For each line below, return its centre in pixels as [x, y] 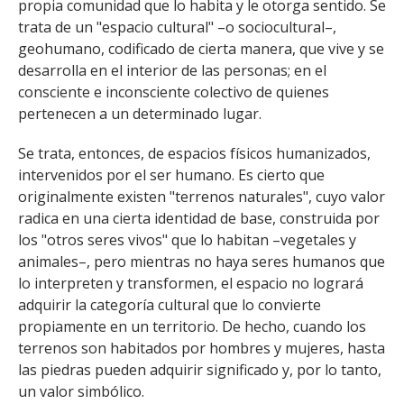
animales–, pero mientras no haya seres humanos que [202, 262]
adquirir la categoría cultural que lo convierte [170, 305]
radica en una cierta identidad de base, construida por [199, 218]
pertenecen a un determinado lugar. [140, 114]
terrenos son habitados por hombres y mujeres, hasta [202, 348]
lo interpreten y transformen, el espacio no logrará [191, 283]
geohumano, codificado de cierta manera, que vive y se [201, 49]
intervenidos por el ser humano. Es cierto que [171, 175]
